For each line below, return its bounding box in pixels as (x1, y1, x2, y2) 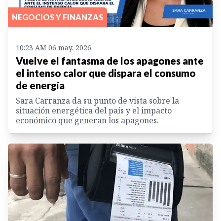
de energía (16, 79, 65, 91)
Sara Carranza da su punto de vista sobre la (16, 95, 179, 106)
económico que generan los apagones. (16, 114, 159, 126)
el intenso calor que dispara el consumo (16, 67, 196, 79)
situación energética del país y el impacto (16, 105, 172, 116)
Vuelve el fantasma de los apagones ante (16, 54, 204, 67)
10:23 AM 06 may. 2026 (16, 42, 91, 52)
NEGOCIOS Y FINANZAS (12, 12, 103, 22)
